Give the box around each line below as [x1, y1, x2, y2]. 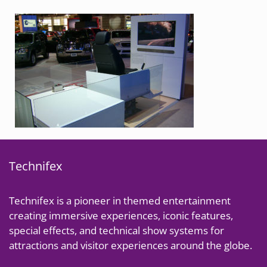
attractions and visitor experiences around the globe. [9, 238, 252, 252]
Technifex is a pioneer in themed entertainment [9, 194, 231, 207]
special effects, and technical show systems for [9, 223, 224, 237]
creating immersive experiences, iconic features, [9, 209, 233, 222]
